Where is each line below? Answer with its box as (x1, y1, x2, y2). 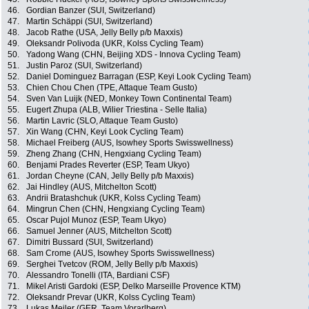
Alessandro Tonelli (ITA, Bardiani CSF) (26, 270, 170, 281)
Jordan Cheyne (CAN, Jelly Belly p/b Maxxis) (26, 171, 194, 181)
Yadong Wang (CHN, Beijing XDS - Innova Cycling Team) (26, 50, 241, 60)
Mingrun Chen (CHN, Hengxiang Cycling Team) (26, 204, 205, 215)
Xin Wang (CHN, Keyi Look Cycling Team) (26, 127, 183, 137)
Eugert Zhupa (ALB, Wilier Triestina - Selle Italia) (26, 105, 207, 115)
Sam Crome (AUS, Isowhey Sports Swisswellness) (26, 248, 215, 259)
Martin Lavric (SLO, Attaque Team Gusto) (26, 116, 178, 126)
